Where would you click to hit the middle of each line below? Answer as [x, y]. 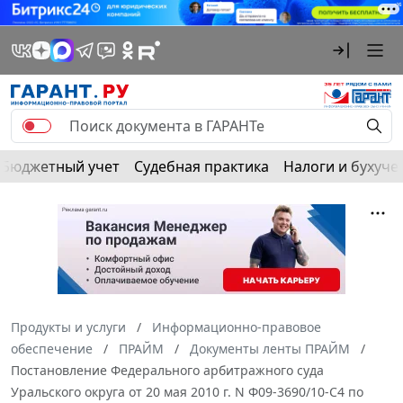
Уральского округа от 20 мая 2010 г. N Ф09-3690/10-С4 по [187, 391]
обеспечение [52, 348]
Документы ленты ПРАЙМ [270, 348]
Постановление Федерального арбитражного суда [167, 370]
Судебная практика [201, 166]
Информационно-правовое [237, 327]
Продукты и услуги [68, 327]
